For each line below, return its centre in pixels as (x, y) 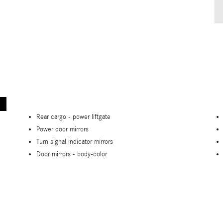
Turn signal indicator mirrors (75, 142)
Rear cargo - (55, 117)
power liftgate (92, 117)
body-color (92, 155)
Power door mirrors (62, 130)
